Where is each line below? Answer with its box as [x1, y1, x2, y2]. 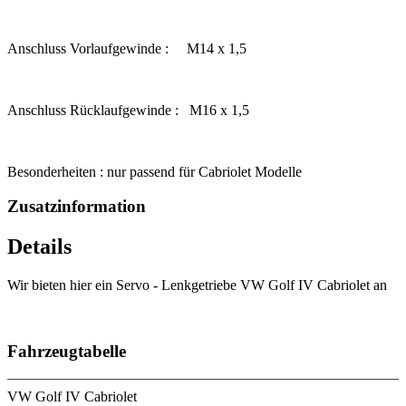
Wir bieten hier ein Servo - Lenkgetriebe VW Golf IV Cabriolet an [7, 277, 387, 294]
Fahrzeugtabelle [7, 341, 126, 361]
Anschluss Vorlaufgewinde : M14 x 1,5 [7, 40, 246, 56]
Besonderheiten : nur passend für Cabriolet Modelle [7, 163, 302, 179]
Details [7, 235, 72, 259]
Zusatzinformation [7, 197, 146, 217]
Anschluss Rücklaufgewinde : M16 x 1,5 [7, 101, 249, 118]
